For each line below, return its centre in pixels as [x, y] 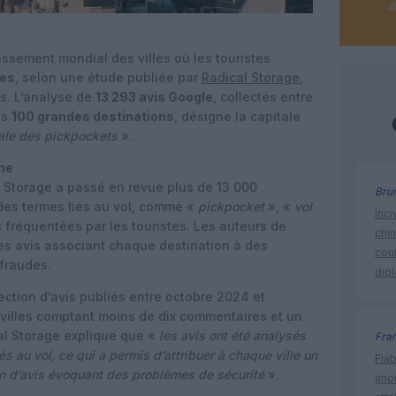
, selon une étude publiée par [108, 77]
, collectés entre [263, 97]
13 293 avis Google [154, 97]
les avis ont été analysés [232, 335]
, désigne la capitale [237, 116]
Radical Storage [251, 77]
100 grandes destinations [93, 116]
